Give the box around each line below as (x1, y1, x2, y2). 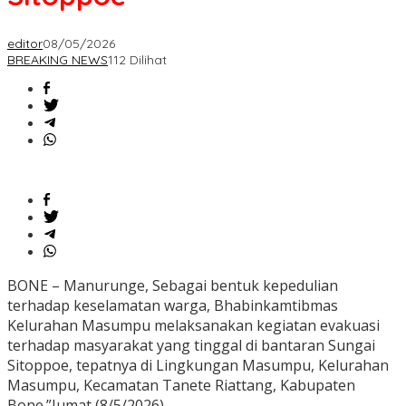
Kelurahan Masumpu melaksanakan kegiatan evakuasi (7, 315, 380, 336)
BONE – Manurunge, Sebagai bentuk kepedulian (7, 275, 338, 296)
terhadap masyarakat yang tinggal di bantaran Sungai (7, 335, 375, 356)
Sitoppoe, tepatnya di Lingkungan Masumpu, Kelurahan (7, 355, 389, 376)
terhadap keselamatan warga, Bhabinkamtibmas (7, 295, 338, 316)
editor (7, 35, 43, 53)
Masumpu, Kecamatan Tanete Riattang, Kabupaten (7, 375, 355, 396)
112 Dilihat (108, 52, 167, 69)
